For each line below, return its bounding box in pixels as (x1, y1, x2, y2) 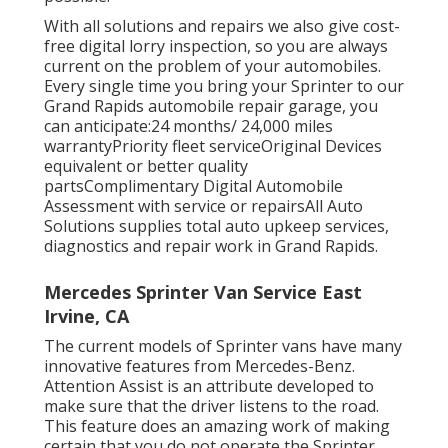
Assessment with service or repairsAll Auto (44, 195, 363, 218)
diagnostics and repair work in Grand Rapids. (44, 235, 378, 258)
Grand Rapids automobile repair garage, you (44, 95, 378, 118)
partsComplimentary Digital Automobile (44, 175, 343, 198)
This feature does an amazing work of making (44, 415, 390, 438)
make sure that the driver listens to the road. (44, 395, 379, 418)
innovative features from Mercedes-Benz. (44, 355, 355, 378)
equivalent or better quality (44, 155, 248, 178)
